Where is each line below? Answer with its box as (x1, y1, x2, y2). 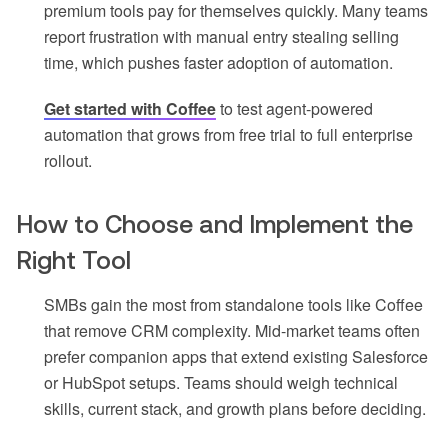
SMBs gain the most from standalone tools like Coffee (44, 293, 423, 317)
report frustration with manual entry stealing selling (44, 25, 399, 49)
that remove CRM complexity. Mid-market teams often (44, 319, 420, 343)
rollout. (44, 149, 92, 173)
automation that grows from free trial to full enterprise (44, 123, 413, 147)
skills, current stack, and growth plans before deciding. (44, 397, 426, 421)
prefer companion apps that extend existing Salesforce (44, 345, 428, 369)
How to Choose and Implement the (16, 210, 413, 239)
